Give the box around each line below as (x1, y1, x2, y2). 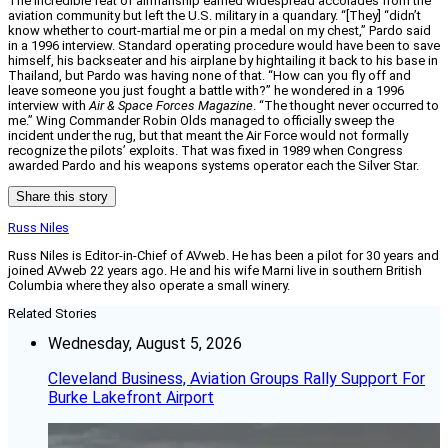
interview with (8, 98, 89, 114)
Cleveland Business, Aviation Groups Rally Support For (48, 369, 425, 389)
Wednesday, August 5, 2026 (48, 334, 242, 354)
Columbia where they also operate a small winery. (8, 278, 290, 294)
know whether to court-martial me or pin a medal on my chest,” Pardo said (8, 23, 431, 39)
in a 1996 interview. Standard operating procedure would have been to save (8, 38, 440, 54)
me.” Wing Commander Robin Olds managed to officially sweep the (8, 113, 394, 129)
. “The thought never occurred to (253, 98, 439, 114)
